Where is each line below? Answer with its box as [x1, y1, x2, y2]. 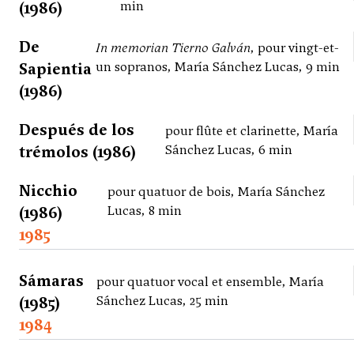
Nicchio [19, 180, 77, 201]
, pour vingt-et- [250, 40, 339, 57]
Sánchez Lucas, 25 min [96, 292, 229, 310]
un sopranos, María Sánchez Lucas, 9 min [95, 58, 340, 76]
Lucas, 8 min [107, 202, 182, 220]
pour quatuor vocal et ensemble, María [96, 273, 325, 291]
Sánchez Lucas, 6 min [165, 141, 293, 159]
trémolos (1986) [19, 141, 136, 163]
